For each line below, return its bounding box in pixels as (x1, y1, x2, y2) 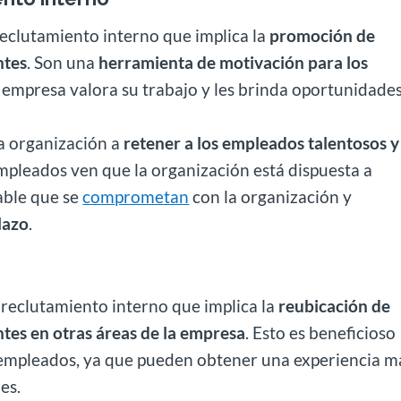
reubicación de (278, 294, 391, 316)
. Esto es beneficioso (245, 321, 397, 343)
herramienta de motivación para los (98, 51, 369, 73)
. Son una (27, 51, 99, 73)
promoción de (269, 24, 376, 46)
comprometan (82, 185, 190, 207)
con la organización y (189, 185, 353, 207)
